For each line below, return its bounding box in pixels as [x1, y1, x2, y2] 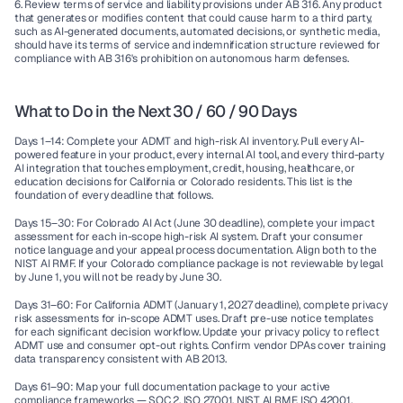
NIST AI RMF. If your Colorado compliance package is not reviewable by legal [14, 256, 384, 271]
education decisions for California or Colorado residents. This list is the [14, 175, 354, 189]
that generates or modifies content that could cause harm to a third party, [14, 11, 372, 25]
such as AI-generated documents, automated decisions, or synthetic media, [14, 24, 380, 39]
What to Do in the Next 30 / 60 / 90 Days [14, 101, 298, 121]
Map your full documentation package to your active [73, 380, 331, 394]
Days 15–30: [14, 216, 75, 230]
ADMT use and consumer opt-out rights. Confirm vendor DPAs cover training [14, 338, 386, 353]
